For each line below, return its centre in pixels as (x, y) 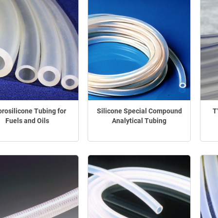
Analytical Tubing (139, 120)
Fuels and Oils (27, 120)
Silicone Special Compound (139, 111)
